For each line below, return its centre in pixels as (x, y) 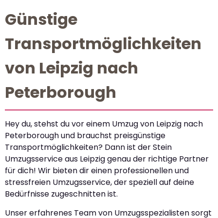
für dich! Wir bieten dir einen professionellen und (97, 171)
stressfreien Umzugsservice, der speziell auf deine (100, 182)
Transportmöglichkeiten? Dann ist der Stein (88, 147)
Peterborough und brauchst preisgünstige (85, 136)
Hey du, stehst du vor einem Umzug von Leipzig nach (104, 124)
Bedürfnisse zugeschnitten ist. (61, 194)
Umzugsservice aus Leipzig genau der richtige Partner (107, 159)
